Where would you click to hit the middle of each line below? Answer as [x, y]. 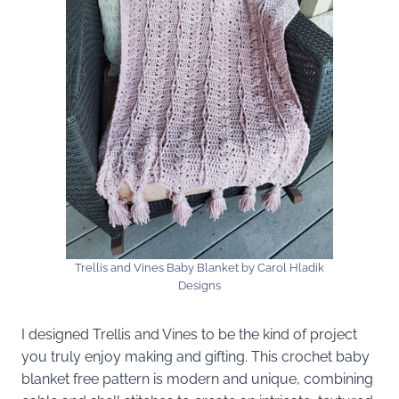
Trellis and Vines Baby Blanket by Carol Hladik [199, 267]
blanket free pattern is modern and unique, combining [197, 379]
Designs [199, 285]
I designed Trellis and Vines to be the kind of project [189, 334]
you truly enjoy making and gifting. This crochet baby [195, 356]
